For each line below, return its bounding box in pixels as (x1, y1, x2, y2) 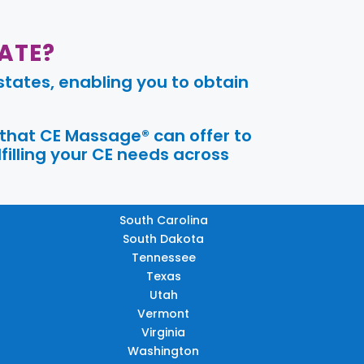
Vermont (137, 305, 190, 322)
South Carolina (119, 211, 208, 228)
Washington (128, 342, 200, 359)
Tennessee (131, 249, 196, 266)
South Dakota (123, 230, 205, 247)
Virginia (141, 323, 186, 340)
